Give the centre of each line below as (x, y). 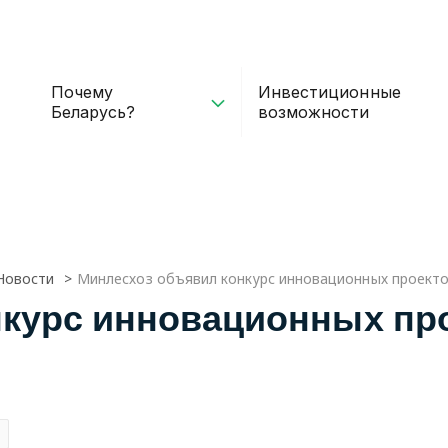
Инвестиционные (329, 91)
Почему (81, 91)
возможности (314, 111)
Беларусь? (92, 111)
